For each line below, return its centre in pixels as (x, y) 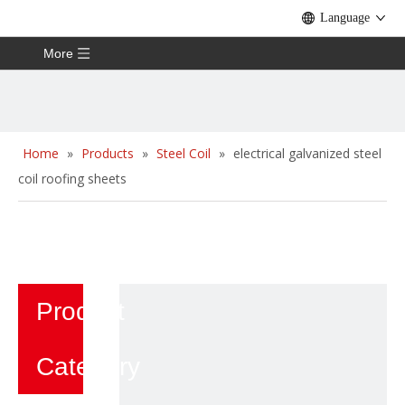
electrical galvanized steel (307, 153)
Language (345, 18)
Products (108, 153)
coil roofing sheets (72, 179)
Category (92, 367)
